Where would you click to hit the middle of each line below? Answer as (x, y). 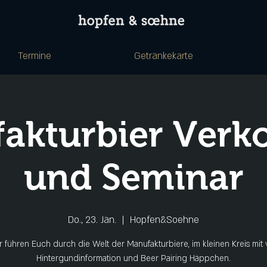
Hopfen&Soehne (164, 220)
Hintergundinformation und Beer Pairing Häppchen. (133, 258)
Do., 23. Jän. (92, 220)
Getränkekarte (164, 56)
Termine (34, 56)
